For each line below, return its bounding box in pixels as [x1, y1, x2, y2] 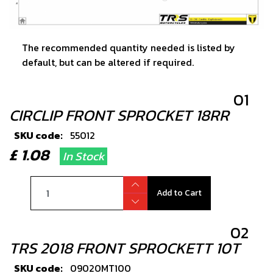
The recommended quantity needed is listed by [22, 40, 235, 55]
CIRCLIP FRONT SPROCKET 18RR [9, 104, 229, 127]
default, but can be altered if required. [22, 55, 194, 70]
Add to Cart [156, 186, 202, 200]
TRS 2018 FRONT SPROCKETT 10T [9, 236, 240, 260]
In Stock [63, 147, 104, 166]
